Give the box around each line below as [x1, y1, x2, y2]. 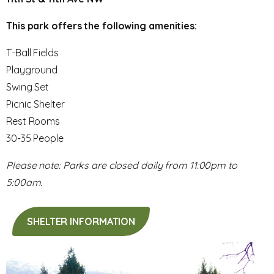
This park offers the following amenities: [6, 19, 197, 32]
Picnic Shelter [6, 97, 65, 110]
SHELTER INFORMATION [27, 215, 136, 228]
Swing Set [6, 80, 50, 93]
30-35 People [6, 131, 64, 144]
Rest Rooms [6, 114, 60, 127]
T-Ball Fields [6, 46, 59, 59]
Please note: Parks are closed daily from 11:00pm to [6, 158, 237, 171]
